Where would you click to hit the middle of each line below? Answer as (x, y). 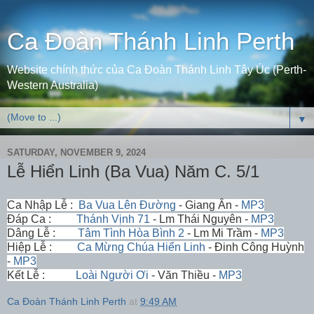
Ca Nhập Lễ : (43, 205)
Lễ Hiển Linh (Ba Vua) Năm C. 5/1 (133, 171)
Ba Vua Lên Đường (127, 205)
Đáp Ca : (30, 219)
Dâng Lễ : (42, 233)
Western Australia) (53, 85)
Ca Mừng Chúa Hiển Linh (141, 247)
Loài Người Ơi (112, 275)
